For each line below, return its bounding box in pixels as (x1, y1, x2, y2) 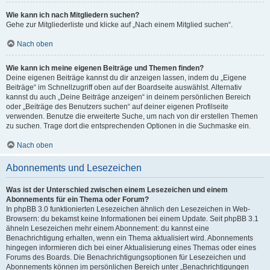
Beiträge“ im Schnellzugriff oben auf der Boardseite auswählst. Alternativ (6, 83, 242, 92)
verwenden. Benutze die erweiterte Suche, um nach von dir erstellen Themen (6, 111, 258, 121)
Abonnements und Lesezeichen (6, 162, 142, 173)
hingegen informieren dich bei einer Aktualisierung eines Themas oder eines (6, 243, 256, 252)
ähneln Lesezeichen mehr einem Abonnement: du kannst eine (6, 224, 209, 233)
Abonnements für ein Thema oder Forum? (6, 195, 149, 204)
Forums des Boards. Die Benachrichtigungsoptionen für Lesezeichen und (6, 253, 246, 262)
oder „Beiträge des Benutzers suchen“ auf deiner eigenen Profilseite (6, 102, 228, 111)
